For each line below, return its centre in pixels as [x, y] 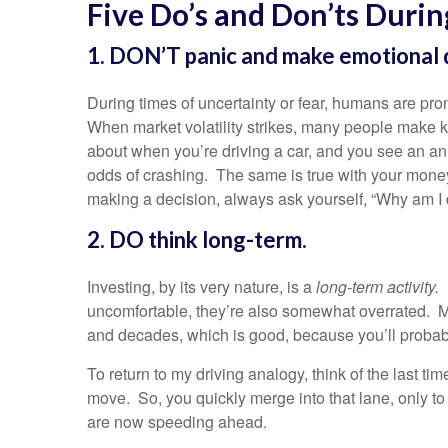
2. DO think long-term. [197, 240]
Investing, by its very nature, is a [201, 287]
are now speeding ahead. [179, 422]
